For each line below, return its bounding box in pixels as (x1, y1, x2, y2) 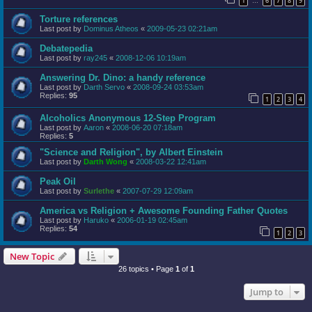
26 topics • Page (118, 264, 175, 273)
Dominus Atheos (84, 24, 139, 33)
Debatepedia (40, 42, 93, 54)
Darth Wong (84, 157, 127, 166)
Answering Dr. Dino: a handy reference (40, 72, 205, 83)
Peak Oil (40, 176, 76, 187)
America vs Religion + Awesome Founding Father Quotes (40, 205, 288, 217)
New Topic (10, 249, 54, 263)
